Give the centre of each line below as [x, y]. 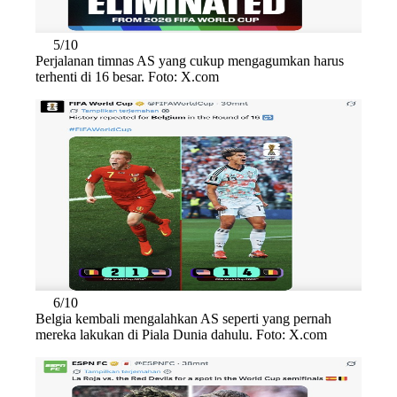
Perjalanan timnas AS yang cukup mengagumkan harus [190, 60]
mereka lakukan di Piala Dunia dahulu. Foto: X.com [181, 334]
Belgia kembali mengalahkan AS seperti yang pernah [183, 318]
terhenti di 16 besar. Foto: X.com [127, 76]
